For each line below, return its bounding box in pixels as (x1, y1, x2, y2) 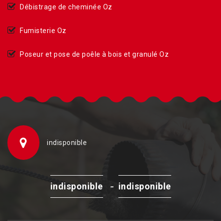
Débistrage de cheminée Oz (20, 3, 112, 11)
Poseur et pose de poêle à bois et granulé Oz (20, 50, 169, 59)
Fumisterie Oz (20, 27, 67, 35)
